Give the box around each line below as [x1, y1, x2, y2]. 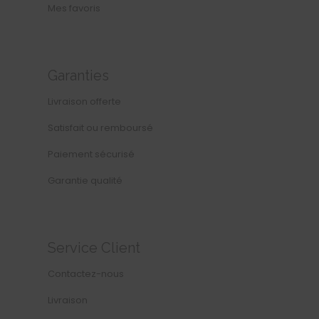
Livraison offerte [48, 95, 121, 109]
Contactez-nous [48, 267, 124, 281]
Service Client [48, 239, 140, 257]
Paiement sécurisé [48, 147, 135, 162]
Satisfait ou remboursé [48, 121, 153, 135]
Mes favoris [48, 1, 100, 16]
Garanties [48, 67, 109, 85]
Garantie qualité [48, 174, 122, 188]
